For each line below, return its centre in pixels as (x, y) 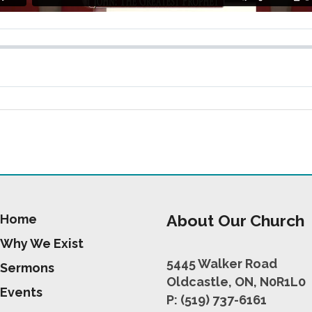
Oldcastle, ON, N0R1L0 (236, 282)
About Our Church (235, 220)
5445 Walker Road (222, 264)
